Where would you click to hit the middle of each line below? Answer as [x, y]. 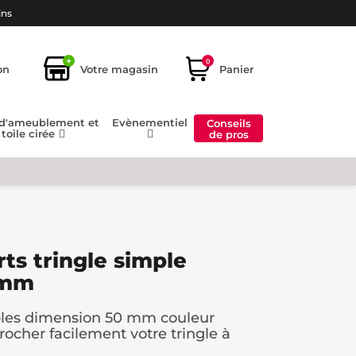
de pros [228, 134]
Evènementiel [150, 123]
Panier [236, 69]
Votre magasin [119, 69]
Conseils [228, 123]
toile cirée [30, 134]
